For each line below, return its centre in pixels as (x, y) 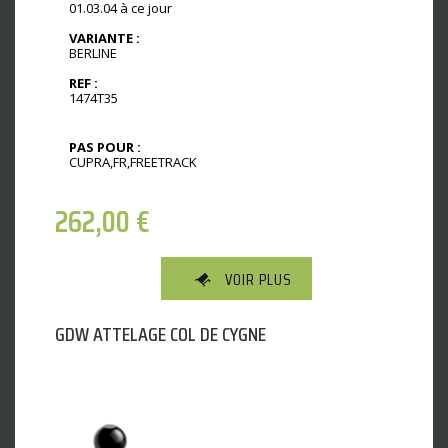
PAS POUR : (105, 147)
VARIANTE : (104, 37)
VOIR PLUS (258, 279)
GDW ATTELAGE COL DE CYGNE (160, 333)
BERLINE (93, 52)
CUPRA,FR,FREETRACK (133, 162)
